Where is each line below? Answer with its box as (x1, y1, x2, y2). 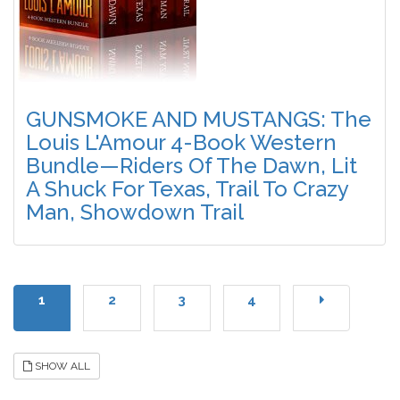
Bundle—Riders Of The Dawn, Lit (26, 153, 358, 179)
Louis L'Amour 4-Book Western (26, 129, 337, 156)
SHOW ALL (32, 360, 91, 373)
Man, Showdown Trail (26, 199, 245, 226)
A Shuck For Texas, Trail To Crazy (26, 176, 349, 203)
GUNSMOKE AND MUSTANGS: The (26, 106, 372, 133)
